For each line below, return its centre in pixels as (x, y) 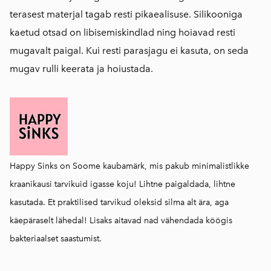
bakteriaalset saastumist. (56, 238)
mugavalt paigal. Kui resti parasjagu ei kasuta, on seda (129, 50)
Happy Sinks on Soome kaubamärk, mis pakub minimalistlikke (129, 166)
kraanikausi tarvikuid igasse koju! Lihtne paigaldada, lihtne (122, 184)
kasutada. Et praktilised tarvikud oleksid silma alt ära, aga (119, 202)
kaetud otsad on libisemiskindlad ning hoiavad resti (122, 32)
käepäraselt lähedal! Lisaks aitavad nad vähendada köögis (121, 220)
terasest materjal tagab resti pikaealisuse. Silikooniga (126, 14)
